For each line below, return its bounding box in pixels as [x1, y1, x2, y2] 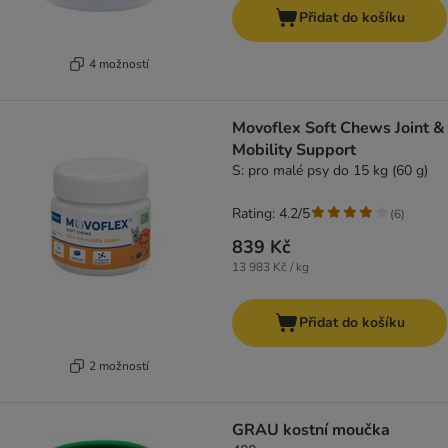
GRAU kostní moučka [232, 419, 390, 442]
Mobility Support [232, 139, 356, 162]
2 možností [88, 357, 149, 374]
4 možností [88, 55, 149, 72]
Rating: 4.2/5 [232, 204, 310, 224]
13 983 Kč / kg [232, 259, 309, 276]
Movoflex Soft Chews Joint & [232, 117, 445, 140]
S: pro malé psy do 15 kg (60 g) [232, 161, 428, 181]
